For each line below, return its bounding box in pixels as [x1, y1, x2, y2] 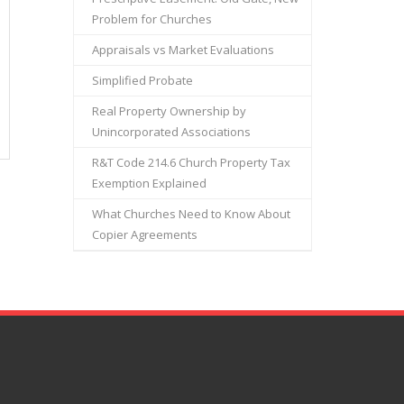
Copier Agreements [92, 226, 197, 243]
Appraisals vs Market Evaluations [92, 41, 274, 58]
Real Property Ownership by [92, 103, 246, 119]
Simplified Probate [92, 72, 193, 88]
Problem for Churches [92, 11, 212, 27]
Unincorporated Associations [92, 124, 251, 140]
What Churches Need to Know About [92, 206, 290, 222]
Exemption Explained [92, 175, 207, 191]
